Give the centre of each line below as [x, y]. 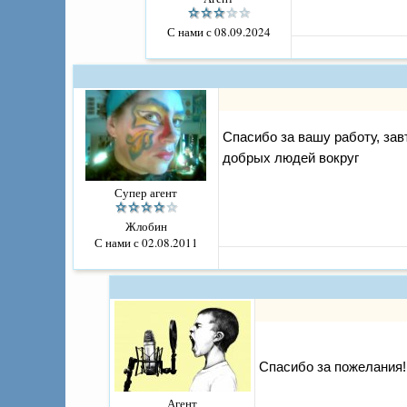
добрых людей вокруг [291, 158]
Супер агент [146, 193]
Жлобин [146, 227]
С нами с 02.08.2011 [146, 243]
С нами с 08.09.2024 [218, 32]
